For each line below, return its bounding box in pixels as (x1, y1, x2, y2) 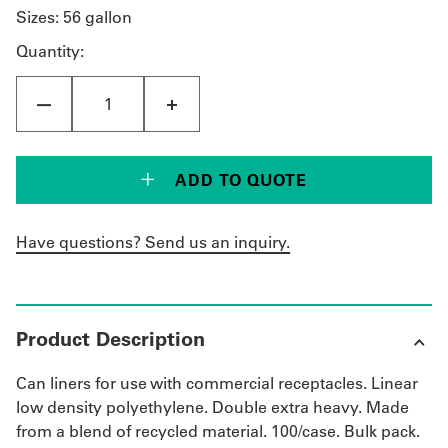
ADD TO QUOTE (175, 169, 307, 190)
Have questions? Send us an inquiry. (16, 232, 290, 253)
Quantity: (16, 41, 84, 62)
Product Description (16, 326, 205, 352)
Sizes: (16, 7, 63, 28)
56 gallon (63, 7, 132, 28)
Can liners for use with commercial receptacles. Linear (16, 373, 418, 394)
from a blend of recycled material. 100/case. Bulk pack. (16, 421, 420, 442)
